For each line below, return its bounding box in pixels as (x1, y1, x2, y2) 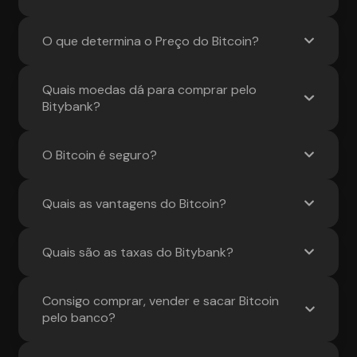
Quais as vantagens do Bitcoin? (42, 194, 227, 212)
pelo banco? (42, 308, 116, 326)
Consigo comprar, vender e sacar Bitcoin (42, 292, 280, 309)
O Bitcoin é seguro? (42, 146, 158, 163)
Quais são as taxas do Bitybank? (42, 243, 234, 261)
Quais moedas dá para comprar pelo (42, 80, 257, 98)
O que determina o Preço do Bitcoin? (42, 32, 260, 49)
